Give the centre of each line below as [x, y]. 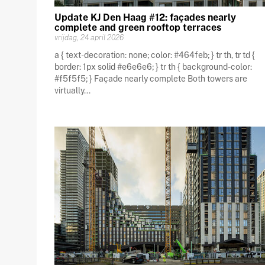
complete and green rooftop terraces [138, 27]
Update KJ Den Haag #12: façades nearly [145, 17]
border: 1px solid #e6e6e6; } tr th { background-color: [153, 67]
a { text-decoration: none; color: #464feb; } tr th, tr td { [155, 55]
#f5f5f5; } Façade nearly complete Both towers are [151, 78]
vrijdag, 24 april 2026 [89, 37]
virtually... [72, 90]
